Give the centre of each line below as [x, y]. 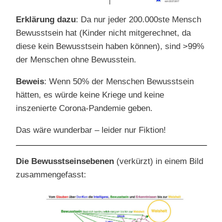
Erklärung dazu [46, 20]
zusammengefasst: [51, 175]
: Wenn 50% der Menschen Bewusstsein [119, 82]
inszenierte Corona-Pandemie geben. [84, 109]
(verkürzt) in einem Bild [159, 162]
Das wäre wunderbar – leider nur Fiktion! [91, 130]
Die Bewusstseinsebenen [65, 162]
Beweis [30, 82]
